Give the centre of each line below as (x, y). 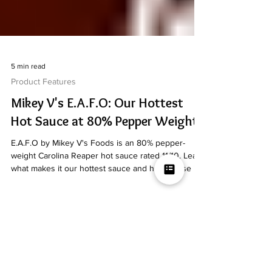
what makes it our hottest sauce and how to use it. (105, 229)
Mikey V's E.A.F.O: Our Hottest (97, 163)
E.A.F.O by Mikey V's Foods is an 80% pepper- (98, 203)
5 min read (28, 127)
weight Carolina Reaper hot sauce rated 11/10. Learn (108, 216)
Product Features (43, 142)
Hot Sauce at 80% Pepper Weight (104, 182)
